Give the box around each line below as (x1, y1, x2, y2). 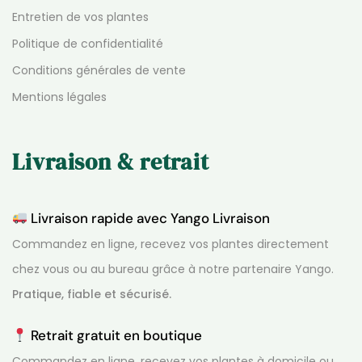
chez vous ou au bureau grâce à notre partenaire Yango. (12, 260, 334, 277)
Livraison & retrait (12, 146, 210, 178)
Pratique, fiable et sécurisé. (12, 285, 171, 302)
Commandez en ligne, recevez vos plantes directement (12, 235, 329, 252)
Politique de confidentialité (12, 36, 163, 53)
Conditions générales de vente (12, 62, 186, 79)
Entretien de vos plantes (12, 9, 149, 26)
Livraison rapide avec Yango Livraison (31, 208, 271, 227)
